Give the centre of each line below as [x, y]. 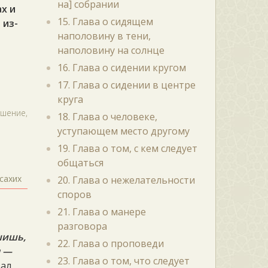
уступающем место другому [123, 131]
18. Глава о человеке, [107, 117]
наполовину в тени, [104, 36]
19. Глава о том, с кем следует [127, 148]
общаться [80, 163]
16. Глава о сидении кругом [121, 68]
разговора [82, 226]
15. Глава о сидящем [105, 22]
